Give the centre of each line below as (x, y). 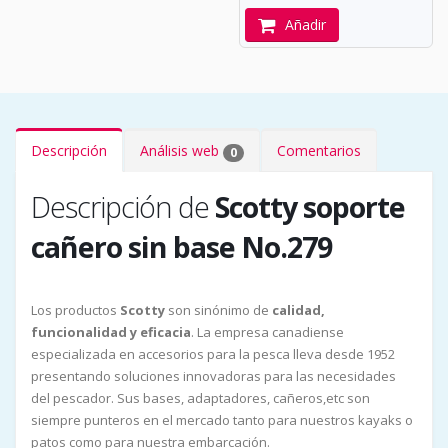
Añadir (305, 25)
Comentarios (319, 151)
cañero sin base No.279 (181, 247)
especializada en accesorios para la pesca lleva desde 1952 (213, 354)
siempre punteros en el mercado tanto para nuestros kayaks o (222, 420)
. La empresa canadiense (267, 332)
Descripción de (123, 207)
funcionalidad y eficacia (111, 332)
